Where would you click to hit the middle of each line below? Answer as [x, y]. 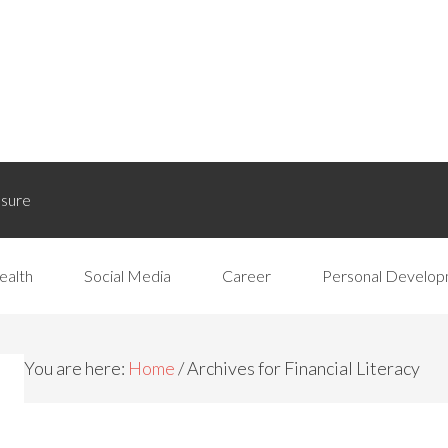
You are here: [76, 368]
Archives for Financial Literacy [302, 368]
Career [246, 275]
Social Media [127, 275]
